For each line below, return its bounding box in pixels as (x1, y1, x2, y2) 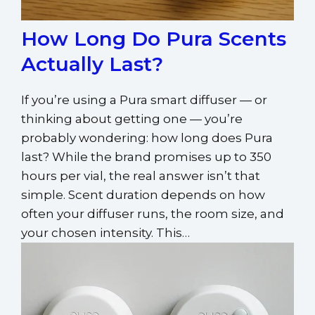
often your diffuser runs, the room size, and (21, 206, 284, 221)
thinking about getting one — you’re (21, 111, 243, 126)
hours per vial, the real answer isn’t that (21, 168, 260, 183)
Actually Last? (21, 51, 163, 76)
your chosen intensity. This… (21, 225, 190, 240)
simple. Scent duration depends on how (21, 187, 265, 202)
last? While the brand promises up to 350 (21, 149, 271, 164)
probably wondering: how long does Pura (21, 130, 273, 145)
